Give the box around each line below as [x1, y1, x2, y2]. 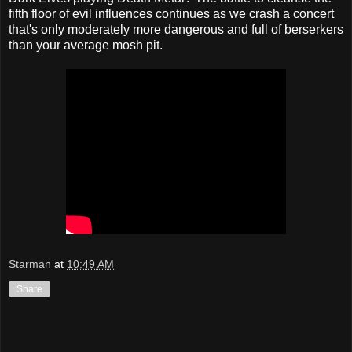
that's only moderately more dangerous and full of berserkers [9, 22, 343, 36]
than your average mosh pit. [9, 38, 163, 52]
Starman [9, 257, 51, 270]
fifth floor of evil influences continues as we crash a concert [9, 6, 334, 20]
